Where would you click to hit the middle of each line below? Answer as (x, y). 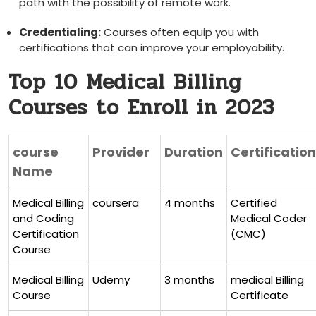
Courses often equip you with (180, 32)
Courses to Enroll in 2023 (141, 108)
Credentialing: (60, 32)
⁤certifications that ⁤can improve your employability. (152, 48)
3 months (189, 280)
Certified (254, 203)
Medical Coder (269, 218)
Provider (121, 152)
